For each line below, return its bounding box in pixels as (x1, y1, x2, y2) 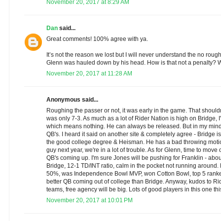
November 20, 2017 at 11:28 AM (46, 70, 132, 77)
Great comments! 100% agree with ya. (46, 36, 148, 43)
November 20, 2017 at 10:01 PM (46, 197, 133, 204)
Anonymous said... (46, 96, 98, 104)
